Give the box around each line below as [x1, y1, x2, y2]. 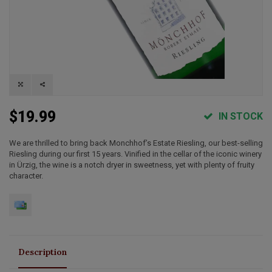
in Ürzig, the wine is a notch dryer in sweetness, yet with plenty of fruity [9, 160, 254, 169]
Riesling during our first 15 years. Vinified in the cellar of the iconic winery [9, 149, 262, 158]
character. [9, 171, 43, 180]
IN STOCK [216, 110, 263, 122]
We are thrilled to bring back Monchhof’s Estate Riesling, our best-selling [9, 138, 263, 148]
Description [18, 246, 67, 257]
